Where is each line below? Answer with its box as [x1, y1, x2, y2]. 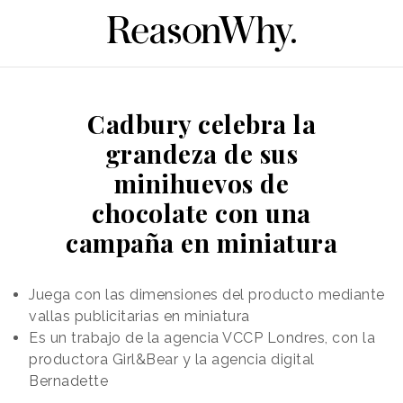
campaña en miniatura [66, 225, 337, 259]
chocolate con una [92, 195, 311, 229]
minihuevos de [113, 166, 290, 200]
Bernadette [29, 372, 108, 390]
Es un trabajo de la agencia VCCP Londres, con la [29, 328, 375, 346]
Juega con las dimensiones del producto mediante [29, 285, 385, 303]
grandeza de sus [104, 136, 299, 170]
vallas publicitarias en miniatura [29, 307, 250, 325]
